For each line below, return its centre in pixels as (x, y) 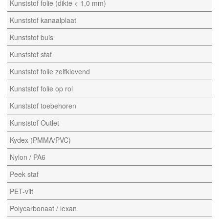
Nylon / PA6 (28, 157)
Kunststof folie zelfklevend (50, 72)
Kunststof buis (32, 37)
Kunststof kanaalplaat (43, 20)
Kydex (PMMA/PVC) (40, 140)
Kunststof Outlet (34, 123)
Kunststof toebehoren (43, 106)
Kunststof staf (31, 55)
